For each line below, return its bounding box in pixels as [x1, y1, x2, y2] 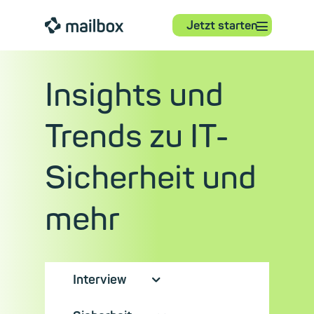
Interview [73, 271, 151, 288]
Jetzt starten [186, 18, 258, 33]
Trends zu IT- [45, 116, 229, 157]
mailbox [45, 15, 123, 34]
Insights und [45, 75, 224, 116]
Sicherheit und [45, 158, 257, 198]
